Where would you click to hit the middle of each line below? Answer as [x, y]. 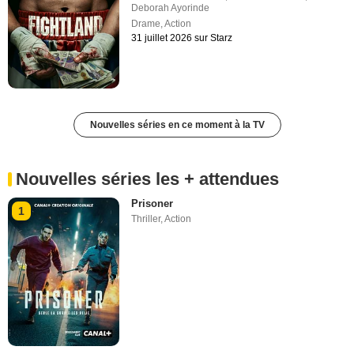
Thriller [146, 218]
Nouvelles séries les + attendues [147, 179]
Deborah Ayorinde [171, 8]
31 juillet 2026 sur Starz [182, 38]
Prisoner [153, 203]
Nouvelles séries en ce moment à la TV [177, 124]
